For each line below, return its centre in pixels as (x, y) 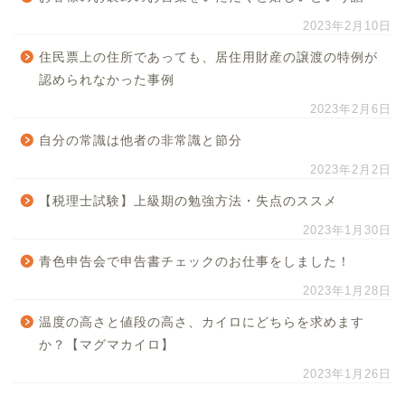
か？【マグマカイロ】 (107, 345)
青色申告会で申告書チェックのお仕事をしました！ (195, 262)
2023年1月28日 (347, 291)
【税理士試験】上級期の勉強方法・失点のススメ (188, 202)
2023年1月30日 (347, 231)
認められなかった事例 (107, 80)
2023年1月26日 (347, 374)
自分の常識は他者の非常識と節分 (141, 141)
